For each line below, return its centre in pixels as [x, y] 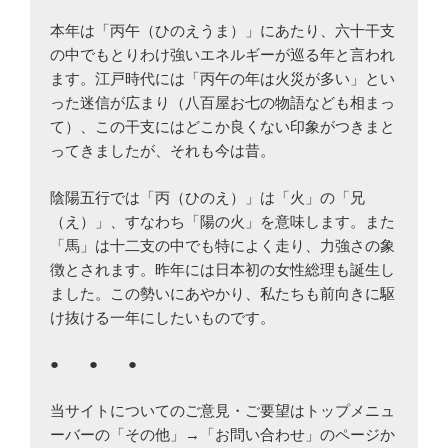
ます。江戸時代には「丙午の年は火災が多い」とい [222, 79]
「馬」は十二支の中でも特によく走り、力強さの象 [222, 245]
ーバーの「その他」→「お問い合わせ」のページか [222, 434]
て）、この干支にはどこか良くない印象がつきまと [222, 127]
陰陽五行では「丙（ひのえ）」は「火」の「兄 [207, 197]
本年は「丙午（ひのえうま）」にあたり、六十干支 [222, 31]
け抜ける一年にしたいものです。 [162, 317]
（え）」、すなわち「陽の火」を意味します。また [222, 221]
